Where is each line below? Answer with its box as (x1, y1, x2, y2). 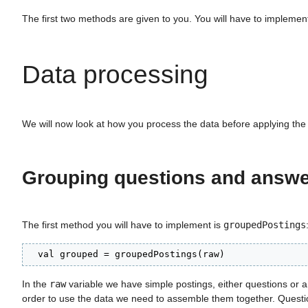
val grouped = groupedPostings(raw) (27, 249, 225, 260)
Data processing (22, 60, 208, 89)
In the (22, 278, 49, 289)
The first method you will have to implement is (22, 219, 223, 231)
